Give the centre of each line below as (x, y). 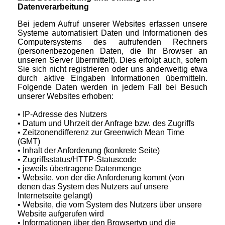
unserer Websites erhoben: (66, 96)
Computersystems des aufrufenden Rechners (113, 42)
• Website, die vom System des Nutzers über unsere (110, 205)
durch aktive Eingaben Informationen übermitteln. (113, 78)
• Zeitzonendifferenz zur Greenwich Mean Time (101, 133)
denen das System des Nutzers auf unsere (93, 187)
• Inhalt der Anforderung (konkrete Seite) (89, 151)
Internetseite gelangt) (55, 196)
